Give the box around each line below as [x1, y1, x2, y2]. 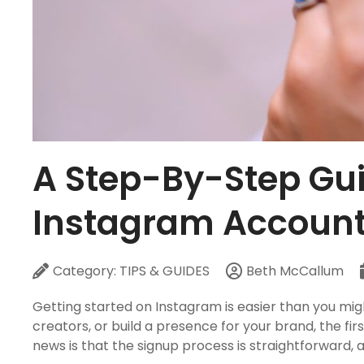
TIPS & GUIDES [119, 262, 210, 281]
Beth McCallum [246, 262, 344, 281]
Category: [53, 262, 119, 281]
